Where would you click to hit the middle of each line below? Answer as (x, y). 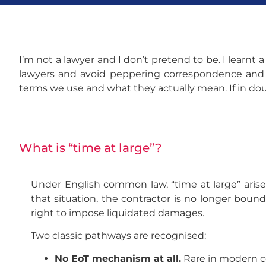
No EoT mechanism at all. (118, 258)
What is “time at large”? (90, 148)
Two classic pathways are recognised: (118, 236)
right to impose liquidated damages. (118, 213)
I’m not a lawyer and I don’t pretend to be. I (123, 60)
